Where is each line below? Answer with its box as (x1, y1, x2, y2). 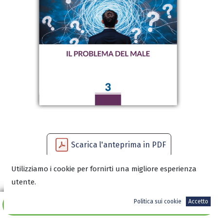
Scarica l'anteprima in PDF (71, 140, 166, 150)
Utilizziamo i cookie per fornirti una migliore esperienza (11, 164, 197, 173)
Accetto (188, 198, 208, 205)
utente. (11, 178, 36, 186)
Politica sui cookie (134, 198, 182, 205)
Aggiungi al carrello (78, 200, 146, 209)
